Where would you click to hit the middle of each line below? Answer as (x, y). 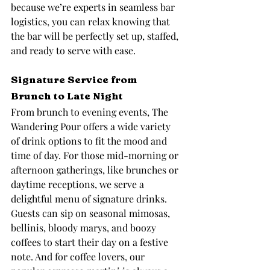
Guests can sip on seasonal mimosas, (92, 213)
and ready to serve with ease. (73, 50)
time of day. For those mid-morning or (96, 155)
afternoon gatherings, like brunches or (96, 169)
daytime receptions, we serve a (79, 184)
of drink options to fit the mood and (90, 140)
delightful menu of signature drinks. (90, 198)
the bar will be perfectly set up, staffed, (96, 36)
